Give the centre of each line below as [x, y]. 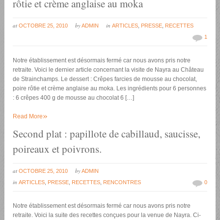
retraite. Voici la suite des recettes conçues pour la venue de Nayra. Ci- [107, 215]
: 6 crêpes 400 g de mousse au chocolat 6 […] [74, 98]
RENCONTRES [122, 182]
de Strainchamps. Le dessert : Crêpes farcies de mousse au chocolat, [105, 79]
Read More [28, 117]
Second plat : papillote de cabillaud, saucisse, [107, 134]
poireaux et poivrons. [57, 149]
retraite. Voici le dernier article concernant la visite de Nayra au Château [109, 70]
